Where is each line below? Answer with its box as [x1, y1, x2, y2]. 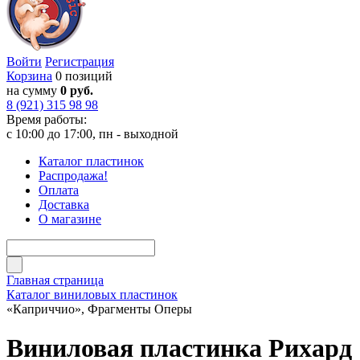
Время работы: [6, 112, 87, 126]
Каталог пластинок [39, 154, 144, 168]
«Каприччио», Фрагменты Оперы [6, 302, 192, 316]
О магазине [39, 212, 101, 226]
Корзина [6, 69, 52, 83]
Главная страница [6, 273, 104, 287]
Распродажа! [39, 169, 108, 182]
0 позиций [52, 69, 112, 83]
